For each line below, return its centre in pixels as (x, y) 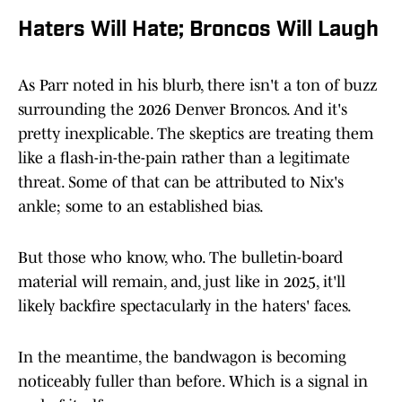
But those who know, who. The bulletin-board (180, 258)
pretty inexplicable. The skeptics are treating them (196, 134)
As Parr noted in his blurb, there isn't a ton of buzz (197, 86)
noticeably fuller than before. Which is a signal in (193, 382)
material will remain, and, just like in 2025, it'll (182, 282)
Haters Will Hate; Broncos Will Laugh (198, 31)
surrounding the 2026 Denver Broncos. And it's (183, 110)
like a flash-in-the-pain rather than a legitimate (184, 158)
